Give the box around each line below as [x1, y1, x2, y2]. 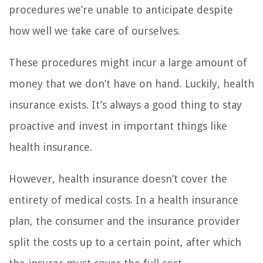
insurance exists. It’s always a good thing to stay [9, 98, 242, 111]
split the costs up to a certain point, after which [9, 235, 241, 248]
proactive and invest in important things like [9, 119, 227, 132]
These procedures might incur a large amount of [9, 56, 247, 69]
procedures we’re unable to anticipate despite [9, 3, 233, 16]
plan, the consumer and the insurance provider [9, 214, 240, 227]
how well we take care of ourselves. [9, 24, 180, 37]
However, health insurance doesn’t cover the [9, 172, 227, 185]
